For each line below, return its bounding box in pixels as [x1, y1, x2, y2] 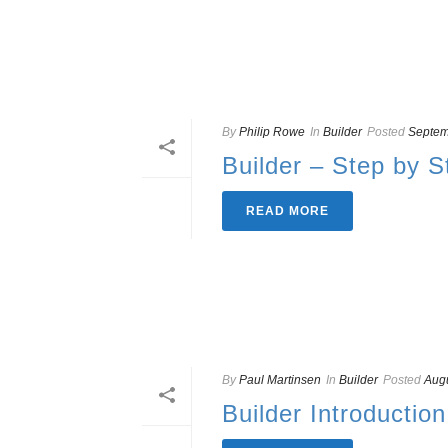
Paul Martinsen [239, 373, 321, 388]
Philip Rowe [239, 124, 305, 139]
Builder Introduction [222, 400, 446, 428]
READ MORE [246, 203, 329, 218]
